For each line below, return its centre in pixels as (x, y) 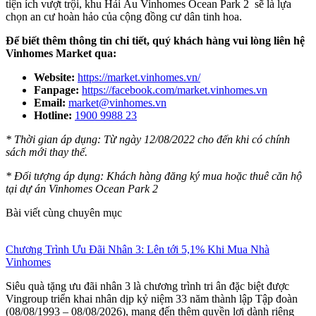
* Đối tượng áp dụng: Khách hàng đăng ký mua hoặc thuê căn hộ (154, 176)
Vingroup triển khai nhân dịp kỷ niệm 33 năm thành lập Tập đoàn (152, 298)
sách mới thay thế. (47, 152)
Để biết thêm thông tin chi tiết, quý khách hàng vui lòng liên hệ (155, 40)
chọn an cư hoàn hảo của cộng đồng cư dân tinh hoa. (124, 16)
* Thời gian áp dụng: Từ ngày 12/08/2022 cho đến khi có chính (148, 139)
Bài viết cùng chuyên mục (64, 212)
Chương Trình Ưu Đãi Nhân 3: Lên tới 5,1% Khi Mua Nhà (138, 249)
